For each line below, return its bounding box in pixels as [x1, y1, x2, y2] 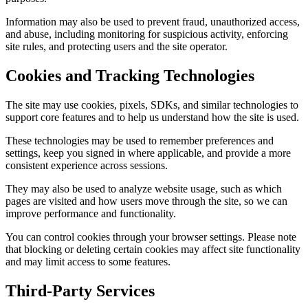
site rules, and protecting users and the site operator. [5, 41, 228, 53]
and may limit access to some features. [5, 255, 170, 267]
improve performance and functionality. [5, 207, 176, 219]
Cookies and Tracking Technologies [5, 66, 254, 85]
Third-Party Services [5, 281, 155, 300]
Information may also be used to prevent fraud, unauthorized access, [5, 16, 300, 28]
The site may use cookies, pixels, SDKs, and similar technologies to [5, 98, 298, 111]
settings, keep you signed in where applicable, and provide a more [5, 146, 291, 159]
